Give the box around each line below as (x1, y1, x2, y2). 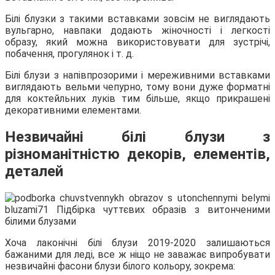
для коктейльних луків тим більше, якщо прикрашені (5, 93, 270, 105)
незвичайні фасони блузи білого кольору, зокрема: (5, 260, 235, 272)
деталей (5, 162, 63, 180)
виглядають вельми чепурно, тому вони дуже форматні (5, 81, 270, 93)
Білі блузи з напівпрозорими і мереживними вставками (5, 69, 270, 82)
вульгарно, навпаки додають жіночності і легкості (5, 25, 270, 37)
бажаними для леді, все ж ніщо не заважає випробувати (5, 248, 270, 260)
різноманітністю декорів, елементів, (5, 145, 270, 163)
